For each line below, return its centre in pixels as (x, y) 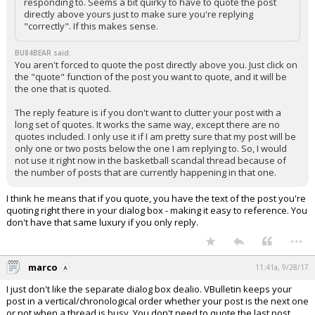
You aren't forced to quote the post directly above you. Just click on (156, 65)
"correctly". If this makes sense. (91, 26)
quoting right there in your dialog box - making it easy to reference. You (157, 210)
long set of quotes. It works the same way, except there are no (147, 124)
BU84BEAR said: (43, 53)
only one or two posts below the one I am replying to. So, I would (151, 148)
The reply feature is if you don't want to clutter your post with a (148, 112)
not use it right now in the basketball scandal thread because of (150, 160)
